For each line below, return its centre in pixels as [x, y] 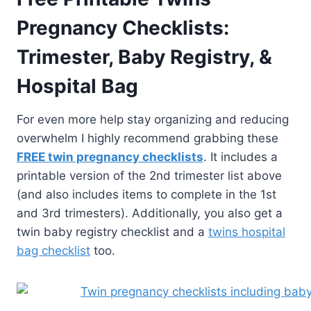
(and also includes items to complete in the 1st [146, 195]
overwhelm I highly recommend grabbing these [148, 138]
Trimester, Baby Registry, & [144, 57]
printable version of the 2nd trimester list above [149, 176]
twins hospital [247, 232]
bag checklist [53, 251]
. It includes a [241, 157]
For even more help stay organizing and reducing [153, 120]
